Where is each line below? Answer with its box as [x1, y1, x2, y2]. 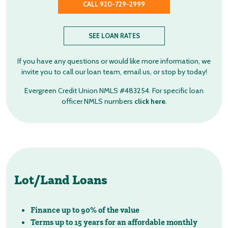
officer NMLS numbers [61, 97, 134, 106]
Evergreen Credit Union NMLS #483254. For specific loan [24, 86, 204, 95]
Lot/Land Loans [14, 172, 107, 188]
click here [134, 97, 165, 106]
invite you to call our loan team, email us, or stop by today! [21, 67, 207, 76]
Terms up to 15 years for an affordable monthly [31, 217, 197, 227]
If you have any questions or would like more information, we [17, 56, 211, 66]
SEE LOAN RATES [88, 32, 140, 40]
